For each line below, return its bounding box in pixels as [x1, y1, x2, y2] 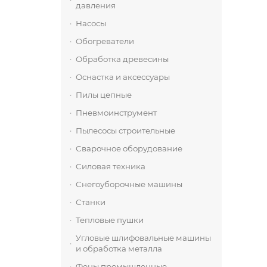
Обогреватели [76, 36, 134, 46]
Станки [76, 197, 105, 207]
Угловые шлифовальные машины [76, 233, 211, 243]
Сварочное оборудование [76, 144, 182, 153]
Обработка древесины [76, 54, 169, 64]
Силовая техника [76, 162, 145, 171]
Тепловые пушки [76, 215, 144, 225]
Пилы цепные [76, 90, 132, 100]
